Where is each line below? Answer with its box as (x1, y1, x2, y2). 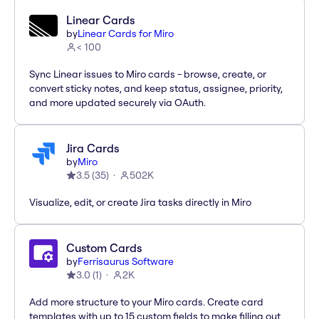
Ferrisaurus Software (78, 255, 174, 268)
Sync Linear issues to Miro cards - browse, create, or (29, 68, 266, 81)
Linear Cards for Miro (78, 27, 174, 41)
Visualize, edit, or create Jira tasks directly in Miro (29, 196, 251, 209)
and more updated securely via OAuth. (29, 96, 206, 110)
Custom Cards (66, 241, 142, 256)
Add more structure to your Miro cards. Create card (29, 296, 263, 309)
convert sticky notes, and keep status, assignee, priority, (29, 82, 283, 95)
